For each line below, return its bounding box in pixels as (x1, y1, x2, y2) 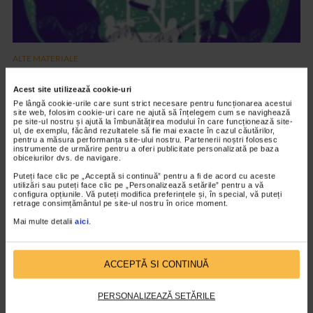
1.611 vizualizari (13, 89, 73, 101)
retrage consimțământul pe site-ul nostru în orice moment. (13, 198, 228, 208)
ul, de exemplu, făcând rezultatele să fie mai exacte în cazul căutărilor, (13, 126, 275, 135)
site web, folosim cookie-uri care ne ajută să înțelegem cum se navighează (13, 108, 291, 117)
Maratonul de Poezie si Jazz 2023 (13, 69, 226, 85)
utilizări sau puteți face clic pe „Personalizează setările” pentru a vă (13, 180, 264, 189)
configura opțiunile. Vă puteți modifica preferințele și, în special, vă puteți (13, 189, 282, 198)
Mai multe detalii (13, 217, 75, 226)
